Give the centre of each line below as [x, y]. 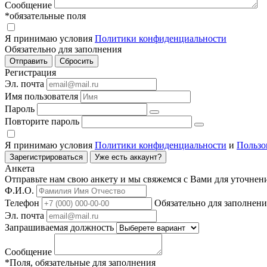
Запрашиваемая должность [59, 228]
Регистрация [30, 73]
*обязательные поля [45, 16]
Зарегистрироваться [46, 157]
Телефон [22, 203]
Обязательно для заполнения [63, 49]
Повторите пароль [42, 122]
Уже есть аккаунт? [128, 157]
